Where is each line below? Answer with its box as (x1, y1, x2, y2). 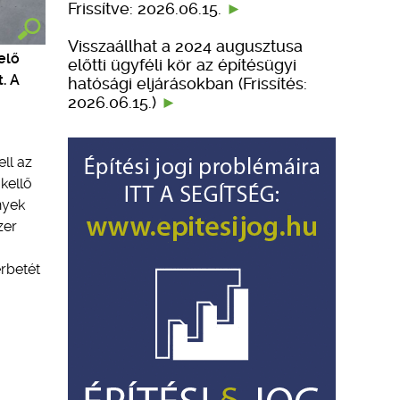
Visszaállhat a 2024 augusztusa (68, 36, 303, 55)
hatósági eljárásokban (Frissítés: (68, 73, 307, 93)
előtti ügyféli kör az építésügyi (68, 54, 296, 74)
